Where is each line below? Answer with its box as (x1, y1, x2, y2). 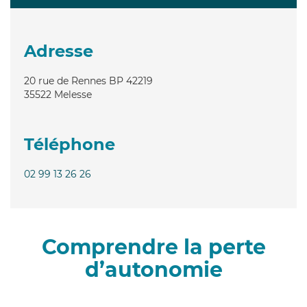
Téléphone (24, 134, 115, 154)
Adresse (24, 40, 93, 61)
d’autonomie (84, 256, 223, 282)
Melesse (54, 88, 92, 101)
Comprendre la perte (41, 234, 266, 260)
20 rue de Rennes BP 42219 (24, 74, 153, 87)
